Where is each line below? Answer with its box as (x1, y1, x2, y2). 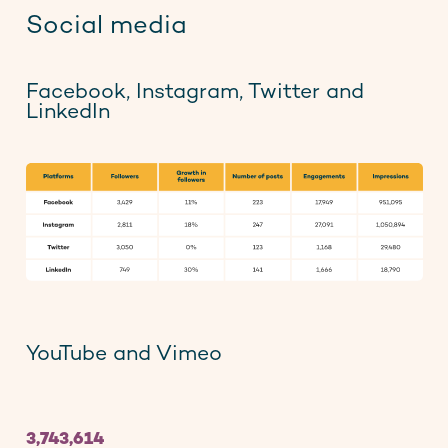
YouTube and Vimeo (25, 344, 222, 367)
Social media (25, 13, 187, 41)
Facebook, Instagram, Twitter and (25, 82, 364, 105)
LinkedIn (25, 102, 110, 125)
